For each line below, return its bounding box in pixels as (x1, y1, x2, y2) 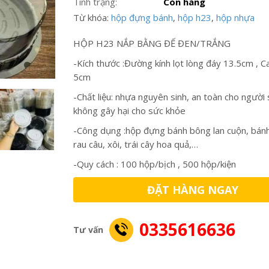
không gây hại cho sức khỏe (73, 104, 186, 116)
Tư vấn (73, 224, 103, 235)
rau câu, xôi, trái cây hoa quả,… (73, 138, 198, 150)
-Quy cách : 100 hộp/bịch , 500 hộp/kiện (73, 158, 236, 170)
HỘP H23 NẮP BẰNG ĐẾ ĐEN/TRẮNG (73, 37, 231, 49)
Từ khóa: (73, 11, 111, 23)
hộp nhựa (216, 11, 255, 23)
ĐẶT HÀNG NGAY (147, 183, 238, 197)
